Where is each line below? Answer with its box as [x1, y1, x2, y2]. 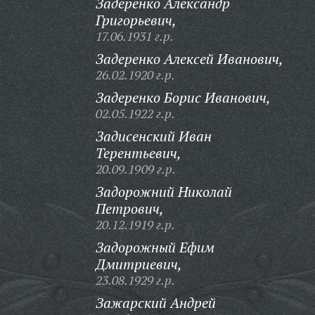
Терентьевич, [95, 143, 181, 162]
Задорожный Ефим [95, 238, 214, 257]
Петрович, [95, 199, 164, 218]
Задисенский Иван [95, 127, 212, 146]
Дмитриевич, [95, 255, 182, 274]
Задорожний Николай [95, 182, 232, 201]
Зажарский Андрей [95, 293, 216, 312]
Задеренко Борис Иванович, [95, 88, 271, 107]
